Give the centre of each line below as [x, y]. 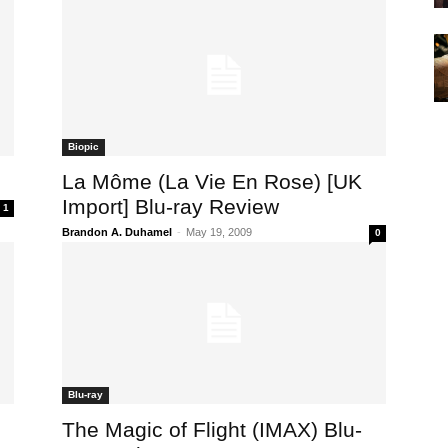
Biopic [83, 147]
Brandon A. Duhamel [117, 232]
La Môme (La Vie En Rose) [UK [212, 182]
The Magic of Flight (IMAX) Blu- [212, 430]
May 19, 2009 [219, 232]
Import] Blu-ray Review [170, 207]
